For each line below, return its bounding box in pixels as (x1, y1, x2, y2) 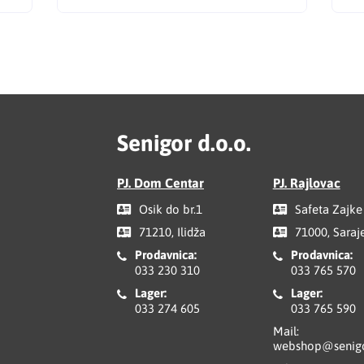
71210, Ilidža (136, 225, 206, 239)
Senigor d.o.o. (117, 130, 251, 156)
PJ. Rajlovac (272, 175, 340, 190)
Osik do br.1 (136, 202, 202, 216)
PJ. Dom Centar (117, 175, 204, 190)
